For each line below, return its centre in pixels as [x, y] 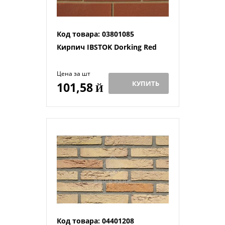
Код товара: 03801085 [95, 34]
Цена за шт [73, 73]
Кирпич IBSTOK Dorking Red [106, 47]
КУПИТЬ [146, 83]
